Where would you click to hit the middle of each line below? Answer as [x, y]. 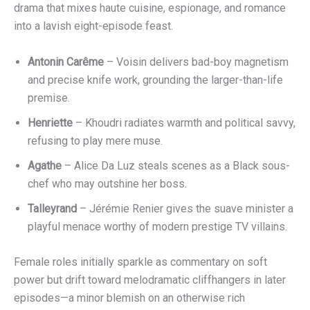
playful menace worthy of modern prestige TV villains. [157, 226]
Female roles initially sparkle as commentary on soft [140, 262]
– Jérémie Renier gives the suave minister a [185, 208]
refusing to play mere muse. [95, 140]
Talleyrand [52, 208]
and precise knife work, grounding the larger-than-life [155, 80]
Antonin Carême [66, 62]
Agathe [45, 165]
